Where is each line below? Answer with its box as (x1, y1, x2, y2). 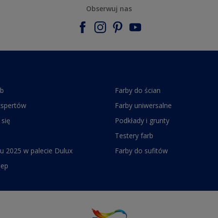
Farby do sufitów (115, 146, 168, 156)
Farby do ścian (115, 86, 161, 95)
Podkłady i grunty (115, 116, 169, 126)
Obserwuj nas (86, 4, 132, 14)
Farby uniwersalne (115, 101, 172, 110)
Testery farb (115, 131, 153, 141)
